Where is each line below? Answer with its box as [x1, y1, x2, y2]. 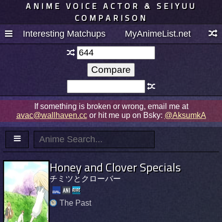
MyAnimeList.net [124, 28, 191, 39]
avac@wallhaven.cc [16, 111, 87, 119]
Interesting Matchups [23, 28, 106, 39]
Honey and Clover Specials [50, 158, 181, 176]
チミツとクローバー [50, 174, 121, 183]
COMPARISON [74, 12, 148, 24]
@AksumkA [164, 111, 206, 119]
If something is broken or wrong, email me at [34, 102, 188, 111]
